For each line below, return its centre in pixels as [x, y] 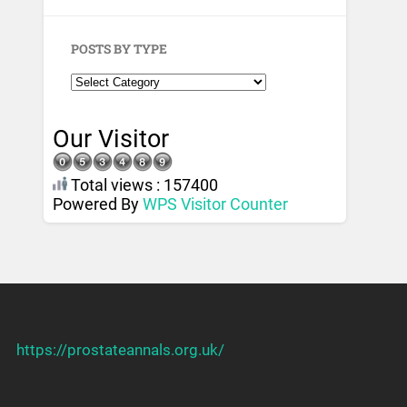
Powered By [98, 204]
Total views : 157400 [143, 185]
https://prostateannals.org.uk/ [120, 350]
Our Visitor [111, 139]
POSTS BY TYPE [119, 50]
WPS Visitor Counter [216, 204]
